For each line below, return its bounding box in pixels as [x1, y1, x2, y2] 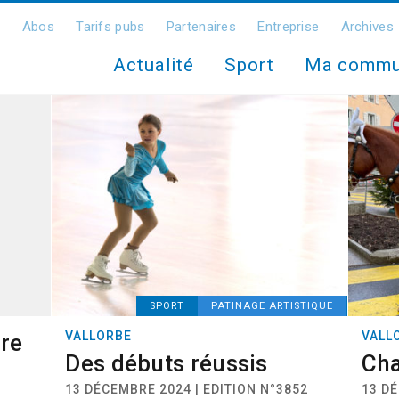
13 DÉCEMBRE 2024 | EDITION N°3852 [65, 382, 309, 396]
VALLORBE [65, 329, 133, 343]
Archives [340, 19, 394, 35]
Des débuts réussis [65, 350, 268, 377]
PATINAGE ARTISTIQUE [210, 300, 333, 312]
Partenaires [166, 19, 237, 35]
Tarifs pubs [76, 19, 145, 35]
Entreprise [257, 19, 320, 35]
